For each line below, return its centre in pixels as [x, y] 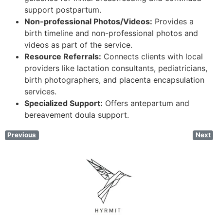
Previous [22, 135]
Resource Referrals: [63, 57]
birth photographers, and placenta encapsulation [114, 80]
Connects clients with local [152, 57]
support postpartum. [63, 10]
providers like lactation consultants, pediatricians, [116, 68]
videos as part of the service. [78, 45]
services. [40, 92]
